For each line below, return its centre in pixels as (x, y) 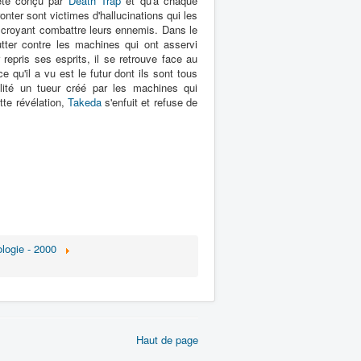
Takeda (84, 102)
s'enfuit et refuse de (149, 102)
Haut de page (167, 340)
